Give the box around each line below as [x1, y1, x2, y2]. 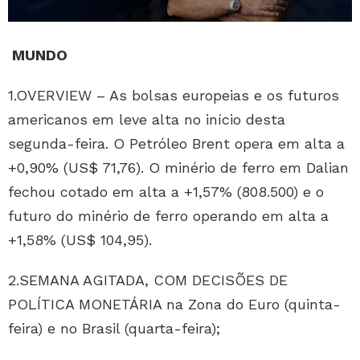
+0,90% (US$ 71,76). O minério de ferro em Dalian [8, 158, 349, 176]
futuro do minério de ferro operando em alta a [8, 207, 329, 224]
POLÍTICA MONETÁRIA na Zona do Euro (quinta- [8, 295, 341, 313]
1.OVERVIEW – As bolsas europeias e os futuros [8, 86, 339, 104]
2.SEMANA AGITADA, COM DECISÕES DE [8, 271, 288, 288]
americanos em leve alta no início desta [8, 110, 285, 128]
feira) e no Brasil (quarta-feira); [8, 319, 220, 337]
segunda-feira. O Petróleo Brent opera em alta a [8, 134, 345, 152]
